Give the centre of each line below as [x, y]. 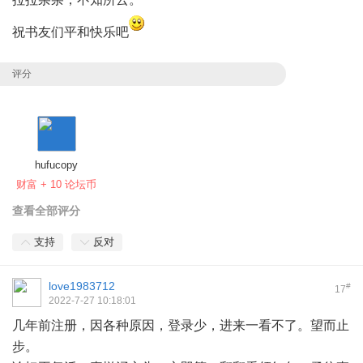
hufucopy [56, 164]
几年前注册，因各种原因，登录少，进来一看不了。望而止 [181, 325]
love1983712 [82, 286]
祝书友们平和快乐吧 [70, 32]
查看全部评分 [46, 210]
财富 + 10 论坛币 [56, 184]
